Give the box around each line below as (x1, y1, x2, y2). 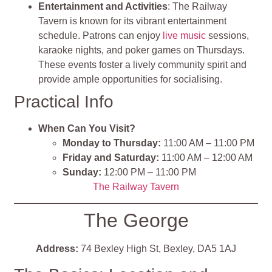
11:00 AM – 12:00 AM (159, 152, 253, 163)
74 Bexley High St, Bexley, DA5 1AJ (78, 243, 236, 254)
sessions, (206, 30, 250, 41)
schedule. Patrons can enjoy (38, 30, 163, 41)
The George (83, 209, 189, 232)
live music (163, 30, 206, 41)
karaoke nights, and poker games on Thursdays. (38, 44, 245, 55)
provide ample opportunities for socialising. (38, 73, 223, 84)
